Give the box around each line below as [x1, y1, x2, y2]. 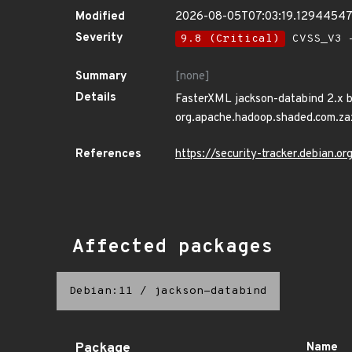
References [75, 147, 141, 162]
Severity [75, 31, 123, 46]
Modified [75, 9, 125, 24]
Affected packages [72, 236, 273, 259]
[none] [175, 69, 210, 84]
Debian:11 [69, 284, 133, 298]
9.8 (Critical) [181, 32, 280, 46]
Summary [75, 69, 127, 84]
